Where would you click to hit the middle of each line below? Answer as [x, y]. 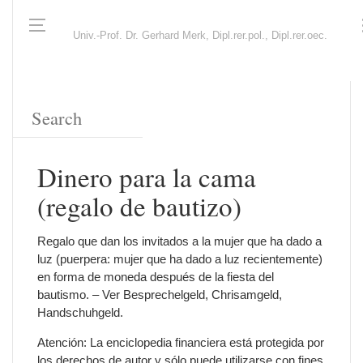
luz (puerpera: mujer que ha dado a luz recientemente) [180, 259]
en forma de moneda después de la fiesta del [156, 277]
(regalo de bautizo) [139, 206]
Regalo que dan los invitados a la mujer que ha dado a [179, 241]
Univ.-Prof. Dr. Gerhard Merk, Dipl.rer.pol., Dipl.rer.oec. [200, 36]
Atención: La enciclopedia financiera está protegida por [181, 342]
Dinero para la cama [147, 177]
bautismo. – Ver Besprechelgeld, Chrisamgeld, [160, 295]
